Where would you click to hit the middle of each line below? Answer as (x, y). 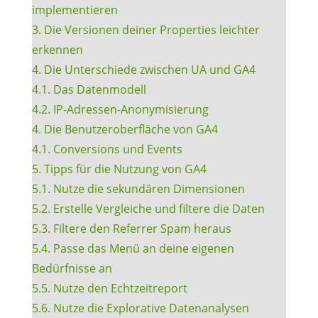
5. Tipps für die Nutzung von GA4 (119, 169)
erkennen (57, 49)
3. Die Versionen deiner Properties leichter (146, 29)
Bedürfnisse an (72, 268)
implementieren (75, 10)
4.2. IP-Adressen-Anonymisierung (120, 109)
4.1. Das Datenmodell (89, 89)
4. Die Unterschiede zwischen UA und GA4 (143, 69)
